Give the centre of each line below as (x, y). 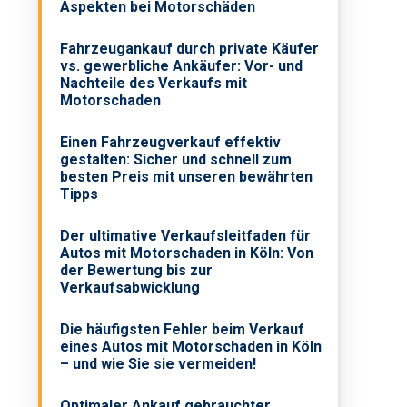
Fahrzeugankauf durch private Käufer (190, 49)
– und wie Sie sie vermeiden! (159, 364)
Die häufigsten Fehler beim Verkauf (183, 330)
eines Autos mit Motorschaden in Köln (191, 347)
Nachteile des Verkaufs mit (154, 84)
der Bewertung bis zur (137, 271)
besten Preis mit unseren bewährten (187, 177)
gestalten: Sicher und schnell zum (176, 160)
